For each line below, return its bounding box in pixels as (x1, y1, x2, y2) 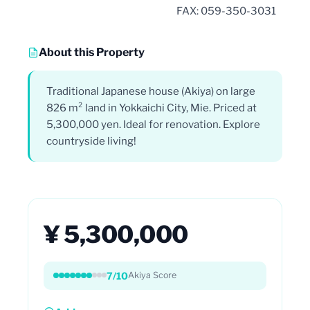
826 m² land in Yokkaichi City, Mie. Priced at (46, 101, 257, 114)
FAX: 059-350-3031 (176, 4, 276, 17)
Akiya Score (128, 270, 176, 280)
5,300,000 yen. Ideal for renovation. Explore (46, 118, 260, 131)
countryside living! (46, 134, 136, 147)
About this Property (39, 45, 145, 59)
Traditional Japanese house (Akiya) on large (46, 84, 255, 98)
